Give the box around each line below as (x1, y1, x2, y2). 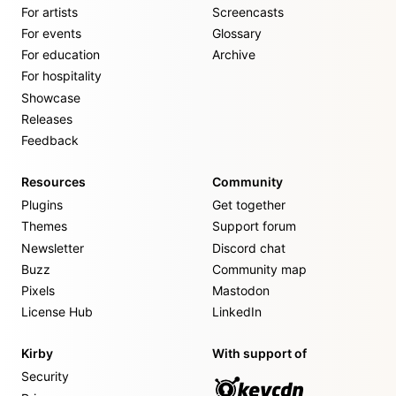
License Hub (21, 304, 93, 320)
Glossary (212, 26, 262, 42)
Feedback (21, 133, 79, 148)
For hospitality (21, 68, 102, 84)
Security (21, 369, 69, 385)
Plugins (21, 197, 63, 213)
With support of (212, 345, 307, 361)
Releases (21, 110, 72, 126)
